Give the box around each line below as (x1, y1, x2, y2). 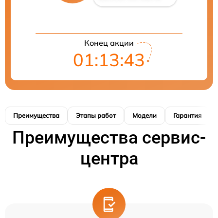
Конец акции (84, 38, 134, 48)
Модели (132, 111, 157, 119)
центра (80, 148, 138, 169)
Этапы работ (76, 111, 116, 119)
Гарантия (173, 111, 201, 119)
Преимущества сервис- (12, 127, 206, 148)
